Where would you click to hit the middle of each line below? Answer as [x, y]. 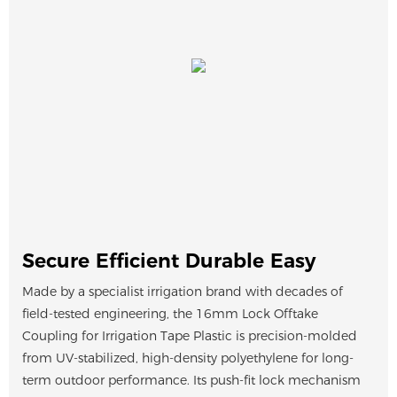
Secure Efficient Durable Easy [169, 261]
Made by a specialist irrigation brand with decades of [183, 292]
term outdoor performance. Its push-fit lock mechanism [191, 381]
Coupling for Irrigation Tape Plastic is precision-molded [190, 336]
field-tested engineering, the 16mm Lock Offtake [170, 314]
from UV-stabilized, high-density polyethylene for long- [188, 358]
